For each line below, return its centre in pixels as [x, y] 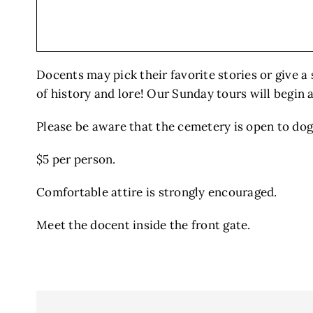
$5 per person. [76, 159]
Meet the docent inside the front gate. [144, 225]
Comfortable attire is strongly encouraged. [157, 192]
